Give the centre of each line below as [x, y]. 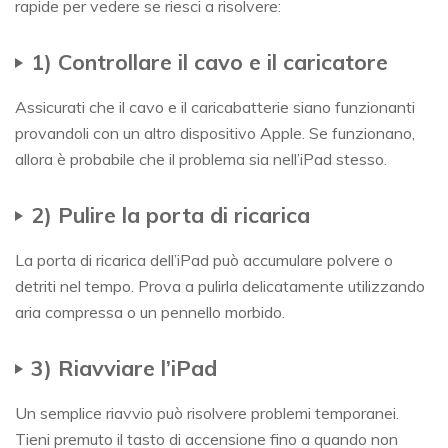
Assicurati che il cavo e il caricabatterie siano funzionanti [215, 107]
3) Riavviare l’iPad [124, 368]
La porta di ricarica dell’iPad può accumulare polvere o [204, 260]
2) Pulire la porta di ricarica [170, 215]
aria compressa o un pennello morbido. [150, 312]
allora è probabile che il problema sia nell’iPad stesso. [201, 159]
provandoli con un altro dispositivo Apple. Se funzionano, [215, 133]
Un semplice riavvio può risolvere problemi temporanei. [207, 413]
